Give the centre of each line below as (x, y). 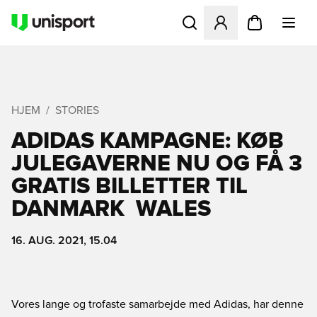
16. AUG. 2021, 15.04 (64, 241)
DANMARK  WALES (111, 209)
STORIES (77, 110)
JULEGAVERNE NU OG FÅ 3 (157, 164)
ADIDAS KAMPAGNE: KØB (148, 142)
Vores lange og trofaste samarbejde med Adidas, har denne (157, 304)
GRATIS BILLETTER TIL (129, 187)
